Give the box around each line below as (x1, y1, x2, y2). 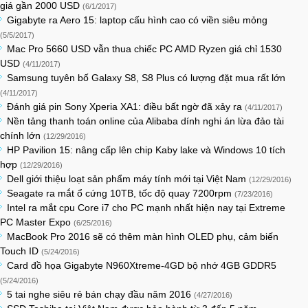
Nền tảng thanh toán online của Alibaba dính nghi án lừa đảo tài (7, 115, 284, 126)
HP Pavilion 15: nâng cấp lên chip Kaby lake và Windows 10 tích (7, 144, 285, 155)
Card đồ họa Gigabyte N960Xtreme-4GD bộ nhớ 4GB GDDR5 (7, 260, 276, 271)
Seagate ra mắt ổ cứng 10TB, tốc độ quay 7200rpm (7, 188, 234, 199)
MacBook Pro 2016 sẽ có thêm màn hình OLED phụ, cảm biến (7, 231, 278, 242)
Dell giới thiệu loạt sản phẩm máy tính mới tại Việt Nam (7, 173, 249, 184)
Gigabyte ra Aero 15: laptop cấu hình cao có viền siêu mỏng (7, 14, 267, 25)
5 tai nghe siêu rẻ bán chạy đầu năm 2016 (7, 289, 194, 300)
